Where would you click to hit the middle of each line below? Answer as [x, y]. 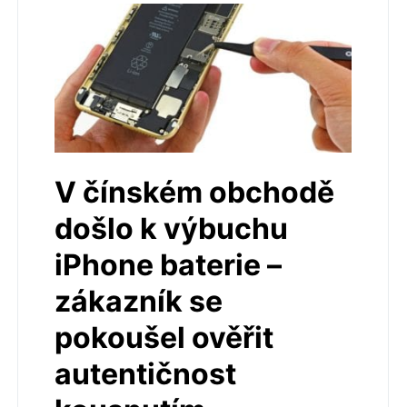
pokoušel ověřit [164, 337]
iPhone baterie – [168, 264]
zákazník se [139, 301]
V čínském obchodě [194, 192]
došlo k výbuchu [171, 228]
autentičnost [145, 373]
